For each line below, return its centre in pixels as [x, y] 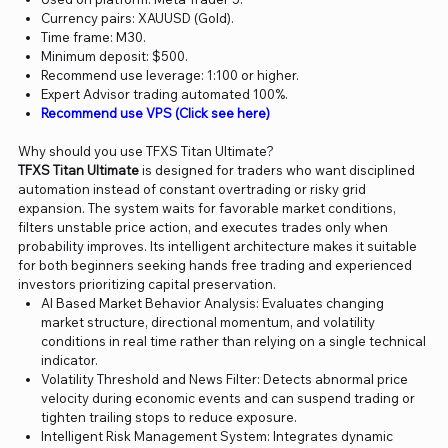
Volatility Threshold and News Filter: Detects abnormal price [225, 379]
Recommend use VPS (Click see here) [156, 113]
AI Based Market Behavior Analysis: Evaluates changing [213, 303]
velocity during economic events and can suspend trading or [228, 398]
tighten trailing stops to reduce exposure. [169, 417]
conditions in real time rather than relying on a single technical [234, 341]
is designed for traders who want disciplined [276, 170]
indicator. [70, 360]
